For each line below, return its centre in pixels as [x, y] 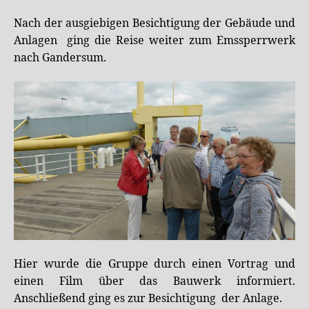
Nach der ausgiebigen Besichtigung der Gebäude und [154, 23]
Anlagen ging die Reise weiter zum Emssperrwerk [154, 40]
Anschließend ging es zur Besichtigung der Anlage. [148, 299]
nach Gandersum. [60, 58]
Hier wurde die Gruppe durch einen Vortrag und [154, 264]
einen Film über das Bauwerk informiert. [154, 281]
